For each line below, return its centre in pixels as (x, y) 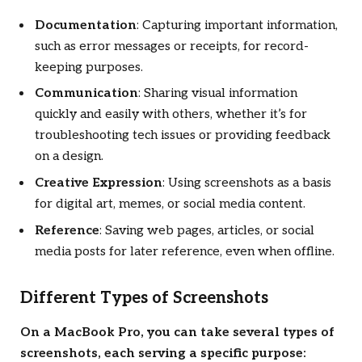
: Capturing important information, (237, 25)
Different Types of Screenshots (144, 298)
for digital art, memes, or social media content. (170, 204)
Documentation (86, 25)
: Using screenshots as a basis (247, 183)
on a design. (69, 157)
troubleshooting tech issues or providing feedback (183, 136)
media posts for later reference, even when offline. (185, 252)
